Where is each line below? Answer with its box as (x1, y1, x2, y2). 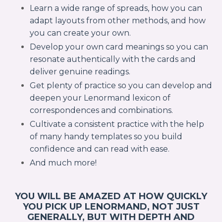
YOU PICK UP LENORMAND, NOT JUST (22, 201, 200, 213)
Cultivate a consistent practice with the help (30, 119, 204, 129)
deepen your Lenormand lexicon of (30, 93, 170, 103)
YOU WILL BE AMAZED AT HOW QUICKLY (15, 191, 207, 202)
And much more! (30, 158, 97, 168)
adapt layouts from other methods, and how (30, 15, 206, 25)
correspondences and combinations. (30, 105, 173, 115)
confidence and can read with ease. (30, 144, 169, 154)
